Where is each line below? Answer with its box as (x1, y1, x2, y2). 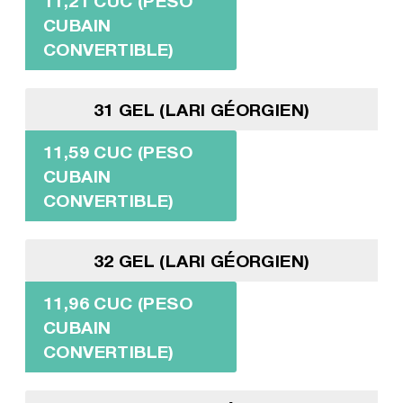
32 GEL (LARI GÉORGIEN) (93, 249, 310, 271)
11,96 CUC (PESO (42, 291, 193, 313)
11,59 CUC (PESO (42, 140, 193, 162)
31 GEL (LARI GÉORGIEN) (93, 98, 310, 120)
